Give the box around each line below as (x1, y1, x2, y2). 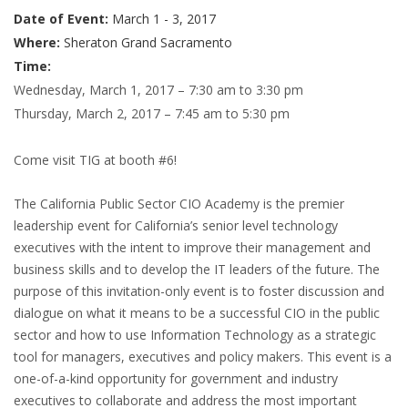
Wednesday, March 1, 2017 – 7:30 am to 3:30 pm (14, 80, 303, 98)
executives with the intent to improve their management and (14, 238, 371, 256)
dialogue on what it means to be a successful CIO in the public (14, 303, 380, 321)
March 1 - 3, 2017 (112, 9, 216, 27)
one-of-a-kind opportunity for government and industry (14, 369, 338, 387)
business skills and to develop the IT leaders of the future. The (14, 260, 380, 278)
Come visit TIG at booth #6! (14, 150, 180, 168)
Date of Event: (14, 9, 112, 27)
